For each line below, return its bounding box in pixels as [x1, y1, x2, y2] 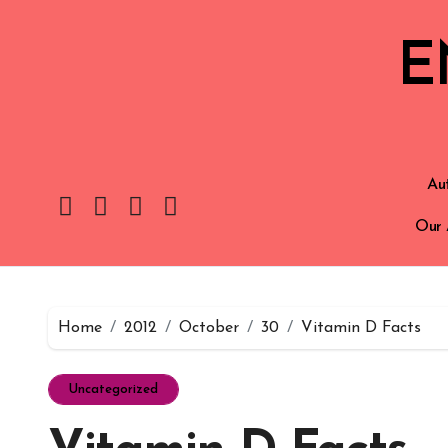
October [179, 320, 239, 336]
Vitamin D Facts [301, 320, 421, 336]
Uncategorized [69, 383, 158, 396]
